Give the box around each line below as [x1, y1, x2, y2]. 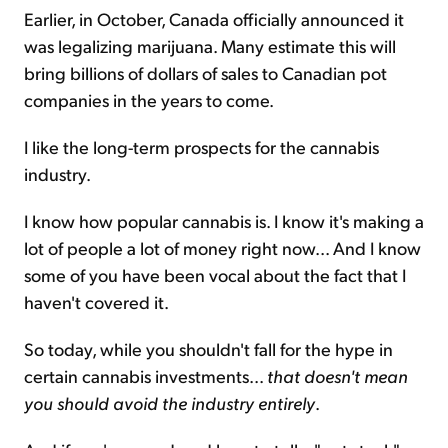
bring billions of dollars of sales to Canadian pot [24, 61, 387, 84]
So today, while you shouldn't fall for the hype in [24, 337, 393, 360]
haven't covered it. [24, 290, 169, 313]
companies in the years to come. [24, 88, 274, 111]
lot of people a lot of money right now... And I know [24, 236, 421, 259]
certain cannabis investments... [24, 364, 267, 387]
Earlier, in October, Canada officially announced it [24, 7, 404, 30]
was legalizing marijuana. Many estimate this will [24, 34, 396, 57]
